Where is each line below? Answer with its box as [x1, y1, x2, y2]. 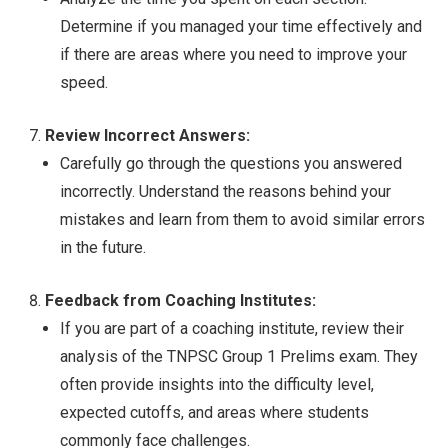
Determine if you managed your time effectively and [60, 17, 422, 37]
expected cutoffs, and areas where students [60, 403, 369, 423]
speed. [60, 73, 108, 93]
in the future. [60, 238, 146, 258]
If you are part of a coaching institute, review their [60, 319, 404, 339]
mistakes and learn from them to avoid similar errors [60, 210, 425, 230]
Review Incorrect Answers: [45, 126, 250, 146]
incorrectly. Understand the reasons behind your [60, 182, 391, 202]
